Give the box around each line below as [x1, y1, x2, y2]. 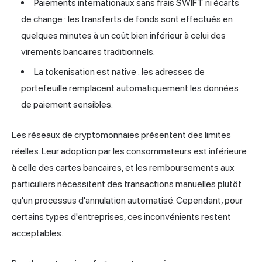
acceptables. [12, 227, 63, 239]
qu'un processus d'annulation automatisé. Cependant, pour [12, 194, 243, 206]
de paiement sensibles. [21, 98, 113, 110]
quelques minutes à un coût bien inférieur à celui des [21, 29, 226, 41]
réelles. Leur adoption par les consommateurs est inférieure [12, 145, 247, 157]
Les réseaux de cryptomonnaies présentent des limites [12, 129, 231, 140]
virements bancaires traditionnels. [21, 46, 155, 57]
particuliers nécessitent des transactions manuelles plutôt [12, 178, 242, 189]
